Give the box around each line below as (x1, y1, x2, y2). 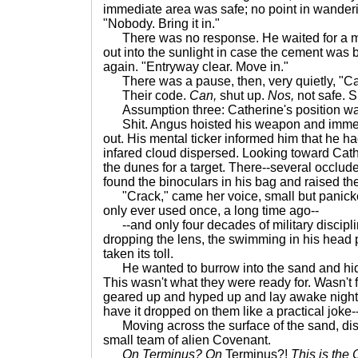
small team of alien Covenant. (103, 333, 271, 347)
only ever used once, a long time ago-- (103, 204, 319, 217)
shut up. (217, 89, 268, 102)
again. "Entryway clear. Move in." (103, 60, 288, 74)
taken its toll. (103, 247, 173, 261)
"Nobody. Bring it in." (103, 17, 220, 30)
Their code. (103, 89, 189, 102)
